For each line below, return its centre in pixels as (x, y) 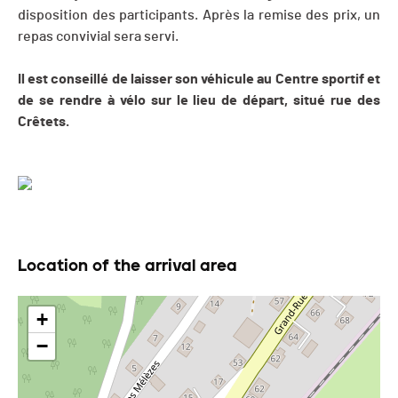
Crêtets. (44, 122)
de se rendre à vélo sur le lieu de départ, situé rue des (199, 101)
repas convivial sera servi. (98, 37)
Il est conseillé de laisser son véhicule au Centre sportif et (199, 80)
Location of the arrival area (127, 266)
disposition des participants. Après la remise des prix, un (199, 16)
